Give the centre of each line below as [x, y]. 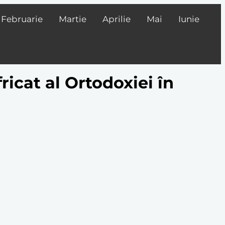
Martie [73, 19]
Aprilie [117, 19]
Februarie [22, 19]
